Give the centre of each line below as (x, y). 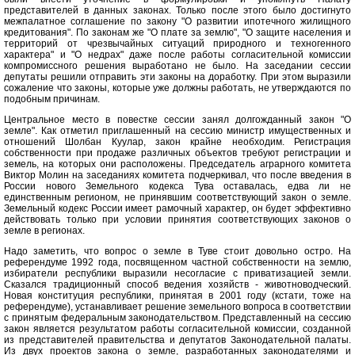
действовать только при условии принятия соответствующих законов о (177, 220)
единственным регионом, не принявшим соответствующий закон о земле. (177, 198)
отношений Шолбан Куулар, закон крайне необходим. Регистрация (177, 142)
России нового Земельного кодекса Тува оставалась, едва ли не (177, 187)
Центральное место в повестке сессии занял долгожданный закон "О (177, 120)
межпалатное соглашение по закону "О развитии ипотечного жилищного (177, 22)
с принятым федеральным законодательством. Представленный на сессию (177, 318)
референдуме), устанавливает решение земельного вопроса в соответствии (177, 307)
